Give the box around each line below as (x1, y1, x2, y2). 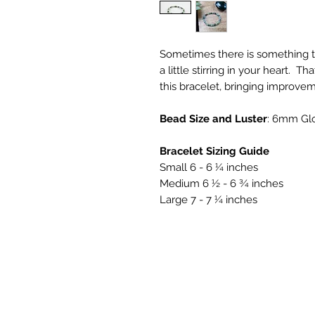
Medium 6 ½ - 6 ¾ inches (160, 177, 283, 191)
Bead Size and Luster (160, 112, 267, 126)
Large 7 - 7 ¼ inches (160, 193, 257, 207)
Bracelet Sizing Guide (160, 145, 269, 158)
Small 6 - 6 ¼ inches (160, 161, 258, 174)
